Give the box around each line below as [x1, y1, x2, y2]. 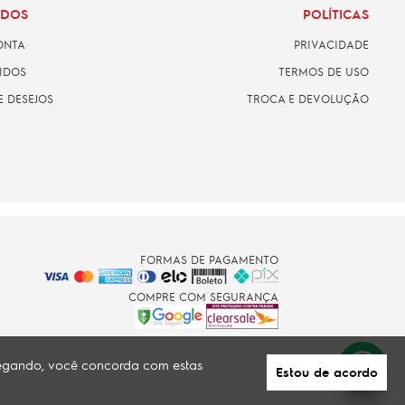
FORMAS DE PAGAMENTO [139, 251, 278, 267]
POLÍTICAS [303, 5, 369, 22]
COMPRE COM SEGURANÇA [127, 288, 278, 304]
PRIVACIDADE [294, 36, 369, 52]
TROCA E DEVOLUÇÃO [247, 90, 369, 106]
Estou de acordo [276, 363, 378, 380]
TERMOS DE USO [278, 63, 369, 79]
